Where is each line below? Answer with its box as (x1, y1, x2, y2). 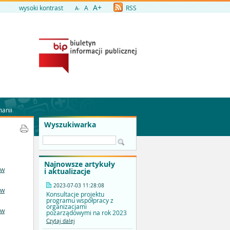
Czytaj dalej (46, 218, 75, 225)
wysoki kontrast (19, 4, 63, 12)
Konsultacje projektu (46, 190, 104, 199)
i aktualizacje (44, 166, 90, 177)
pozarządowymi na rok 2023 (46, 208, 127, 217)
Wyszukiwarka (44, 120, 96, 129)
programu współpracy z (46, 196, 113, 205)
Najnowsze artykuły (44, 159, 115, 169)
